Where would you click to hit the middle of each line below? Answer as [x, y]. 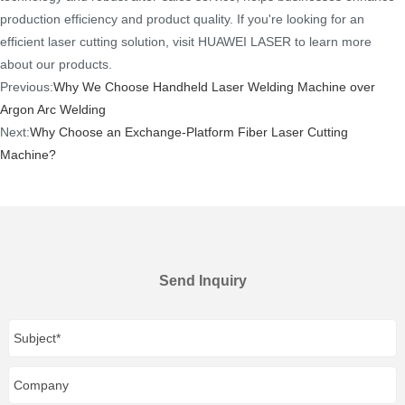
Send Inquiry [202, 280]
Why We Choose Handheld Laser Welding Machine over [214, 87]
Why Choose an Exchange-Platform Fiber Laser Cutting [189, 132]
